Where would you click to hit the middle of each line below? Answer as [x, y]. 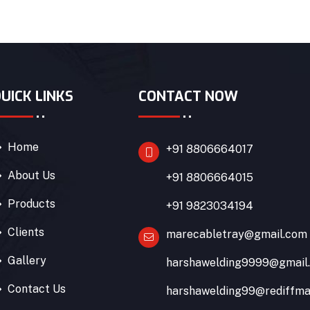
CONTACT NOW [189, 96]
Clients [26, 232]
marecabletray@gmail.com [237, 234]
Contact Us [36, 289]
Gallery [27, 260]
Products [31, 203]
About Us [31, 175]
